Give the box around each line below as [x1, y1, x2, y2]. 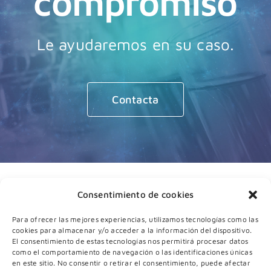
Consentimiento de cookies [77, 189, 194, 200]
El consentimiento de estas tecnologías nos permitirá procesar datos [12, 237, 249, 246]
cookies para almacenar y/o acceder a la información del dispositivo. [12, 226, 252, 235]
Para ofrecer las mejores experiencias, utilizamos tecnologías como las [12, 215, 258, 224]
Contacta [112, 93, 159, 106]
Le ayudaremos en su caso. [36, 34, 235, 53]
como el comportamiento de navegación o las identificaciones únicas [12, 247, 252, 256]
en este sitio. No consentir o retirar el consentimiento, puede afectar [12, 258, 250, 267]
